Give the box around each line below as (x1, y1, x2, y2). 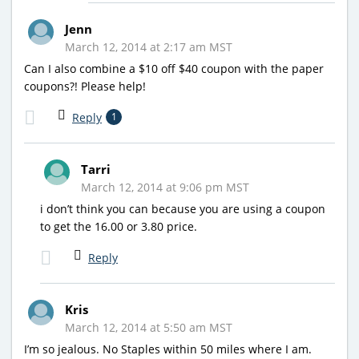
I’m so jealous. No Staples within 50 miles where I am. (24, 341, 312, 357)
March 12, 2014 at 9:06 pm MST (81, 179, 249, 195)
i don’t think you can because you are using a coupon (40, 200, 325, 216)
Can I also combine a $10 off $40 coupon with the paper (24, 60, 324, 76)
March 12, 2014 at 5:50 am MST (65, 319, 232, 335)
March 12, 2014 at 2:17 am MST (65, 38, 232, 54)
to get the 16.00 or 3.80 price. (40, 218, 197, 234)
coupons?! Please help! (24, 78, 146, 94)
